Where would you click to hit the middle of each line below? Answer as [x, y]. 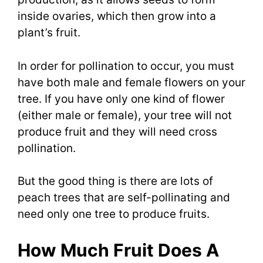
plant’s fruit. [49, 33]
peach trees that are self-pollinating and [124, 198]
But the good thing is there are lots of [115, 181]
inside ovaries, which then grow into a [117, 16]
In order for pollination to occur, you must [126, 66]
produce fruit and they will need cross [117, 131]
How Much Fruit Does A [118, 250]
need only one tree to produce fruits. [114, 214]
